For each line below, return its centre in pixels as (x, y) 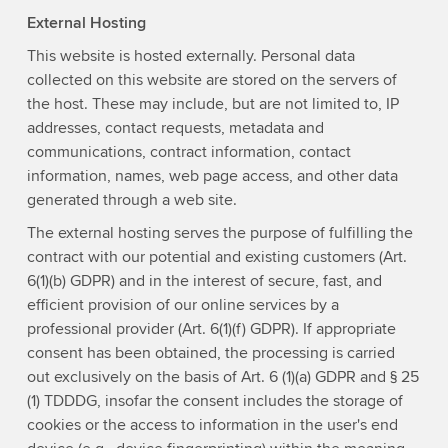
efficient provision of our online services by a (182, 305)
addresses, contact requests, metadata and (175, 128)
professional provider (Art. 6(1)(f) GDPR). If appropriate (211, 329)
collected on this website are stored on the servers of (211, 80)
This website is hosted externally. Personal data (190, 56)
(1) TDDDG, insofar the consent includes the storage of (214, 401)
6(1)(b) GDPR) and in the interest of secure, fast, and (204, 281)
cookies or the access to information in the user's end (212, 425)
